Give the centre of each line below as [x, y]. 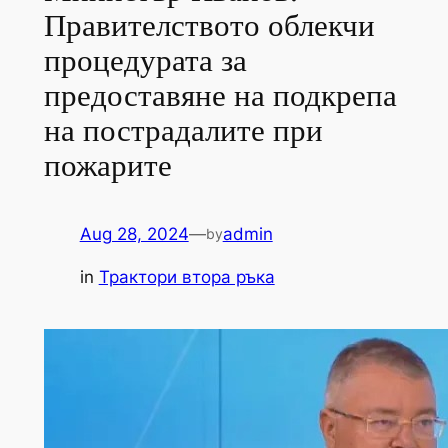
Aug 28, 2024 [134, 234]
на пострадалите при [183, 130]
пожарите [107, 165]
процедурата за [145, 60]
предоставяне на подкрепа [220, 95]
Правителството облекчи [209, 25]
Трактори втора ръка [186, 277]
